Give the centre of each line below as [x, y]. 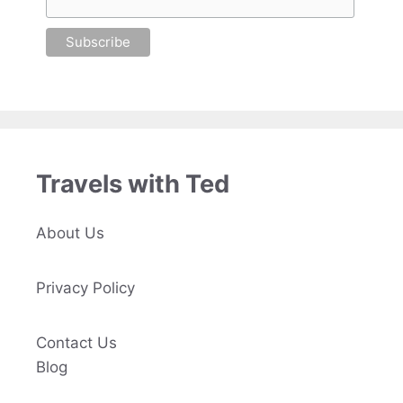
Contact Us [76, 343]
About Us [70, 233]
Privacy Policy [85, 288]
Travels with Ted [133, 184]
